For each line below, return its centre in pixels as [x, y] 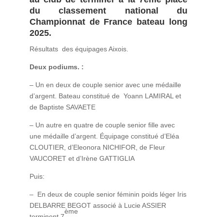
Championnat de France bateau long [108, 22]
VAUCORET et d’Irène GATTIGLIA [82, 158]
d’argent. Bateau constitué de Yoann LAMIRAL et [105, 96]
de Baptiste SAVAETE [62, 107]
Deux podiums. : [56, 67]
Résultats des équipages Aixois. [79, 49]
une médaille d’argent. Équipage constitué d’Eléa [104, 136]
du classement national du [108, 10]
